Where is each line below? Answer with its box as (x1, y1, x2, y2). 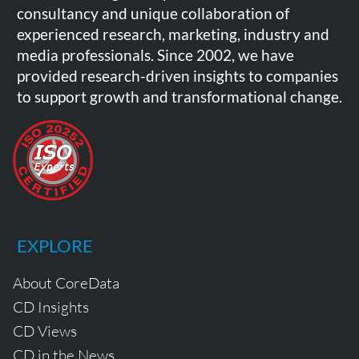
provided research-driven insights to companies (17, 67, 338, 86)
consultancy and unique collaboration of (17, 4, 289, 23)
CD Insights (13, 297, 89, 317)
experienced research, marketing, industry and (17, 25, 329, 44)
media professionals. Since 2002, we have (17, 46, 294, 65)
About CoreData (13, 273, 119, 293)
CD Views (13, 321, 77, 341)
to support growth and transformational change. (17, 87, 342, 107)
